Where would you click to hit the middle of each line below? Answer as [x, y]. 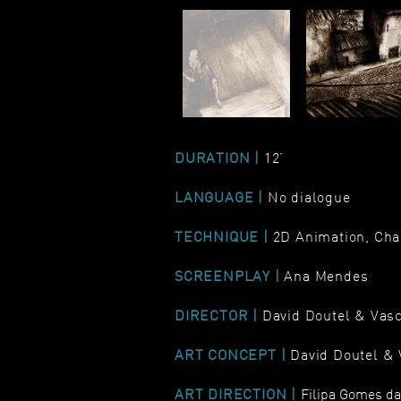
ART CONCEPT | [233, 354]
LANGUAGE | [219, 197]
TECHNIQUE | [224, 236]
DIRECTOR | [218, 315]
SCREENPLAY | [227, 276]
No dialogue [311, 197]
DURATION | [219, 158]
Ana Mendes [326, 276]
